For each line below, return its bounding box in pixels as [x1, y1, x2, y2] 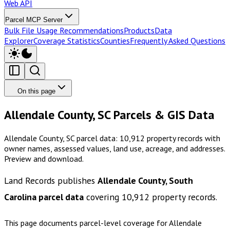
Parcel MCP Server [5, 15, 63, 24]
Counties [100, 35, 130, 46]
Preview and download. [4, 153, 84, 164]
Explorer [4, 35, 33, 46]
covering [84, 191, 122, 203]
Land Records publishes [4, 175, 98, 187]
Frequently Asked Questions [130, 35, 225, 46]
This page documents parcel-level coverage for [4, 218, 169, 228]
